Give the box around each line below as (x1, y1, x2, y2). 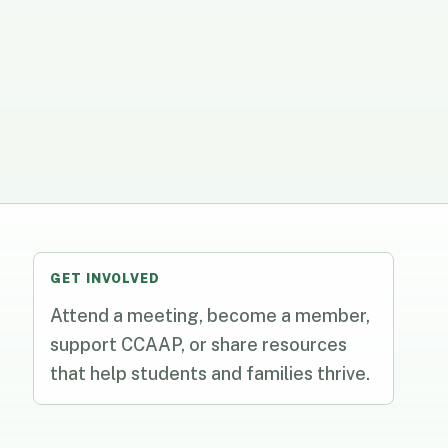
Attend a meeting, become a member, (50, 305, 371, 327)
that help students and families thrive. (50, 363, 371, 385)
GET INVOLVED (50, 271, 161, 287)
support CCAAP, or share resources (50, 334, 348, 356)
